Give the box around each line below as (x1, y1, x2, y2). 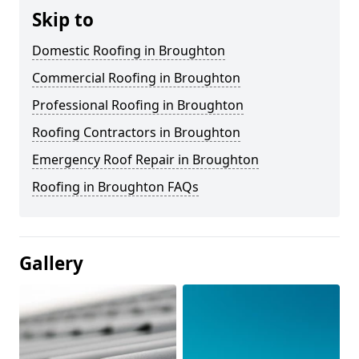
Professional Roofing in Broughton (32, 95, 244, 114)
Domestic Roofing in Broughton (32, 41, 225, 59)
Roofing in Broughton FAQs (32, 177, 199, 196)
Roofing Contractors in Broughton (32, 123, 240, 141)
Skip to (32, 6, 94, 32)
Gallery (19, 250, 83, 276)
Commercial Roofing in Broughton (32, 68, 240, 87)
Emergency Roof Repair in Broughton (32, 150, 259, 168)
